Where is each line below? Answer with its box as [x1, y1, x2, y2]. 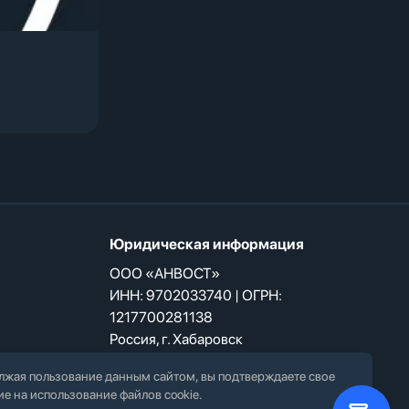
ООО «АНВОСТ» [110, 265, 220, 282]
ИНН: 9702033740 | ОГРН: [110, 287, 282, 304]
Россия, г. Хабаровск [110, 330, 243, 348]
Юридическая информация [110, 236, 304, 253]
